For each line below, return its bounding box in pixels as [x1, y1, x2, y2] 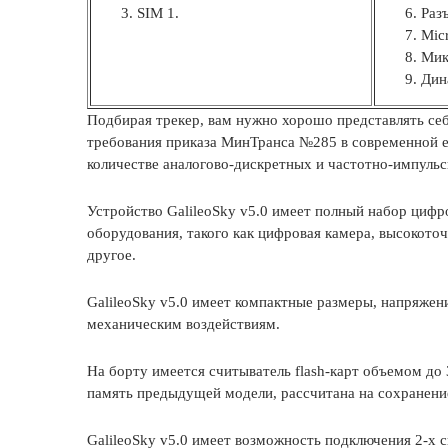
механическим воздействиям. [87, 316, 280, 332]
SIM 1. [137, 5, 179, 21]
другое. [87, 247, 136, 263]
